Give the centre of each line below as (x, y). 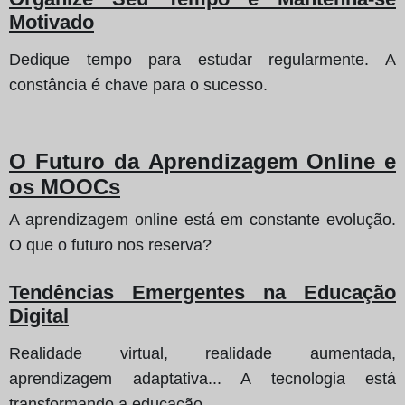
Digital (39, 316)
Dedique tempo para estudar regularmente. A (202, 59)
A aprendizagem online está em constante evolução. (202, 219)
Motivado (52, 22)
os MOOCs (65, 186)
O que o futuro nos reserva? (110, 245)
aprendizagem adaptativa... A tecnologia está (202, 378)
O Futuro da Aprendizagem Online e (202, 161)
